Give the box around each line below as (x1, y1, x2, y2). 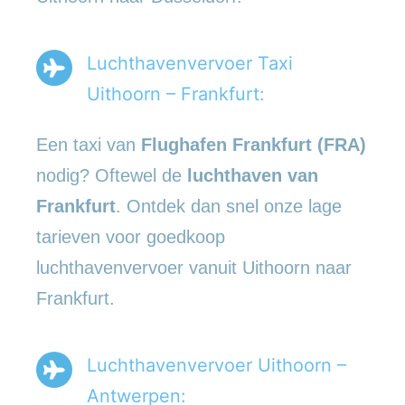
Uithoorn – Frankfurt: (87, 82, 265, 105)
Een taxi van (36, 134, 141, 155)
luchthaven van (187, 165, 318, 185)
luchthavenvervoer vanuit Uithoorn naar (36, 257, 352, 278)
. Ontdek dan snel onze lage (116, 195, 342, 216)
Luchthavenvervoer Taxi (87, 52, 293, 74)
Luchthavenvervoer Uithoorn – (87, 353, 346, 376)
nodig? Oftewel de (36, 165, 187, 185)
